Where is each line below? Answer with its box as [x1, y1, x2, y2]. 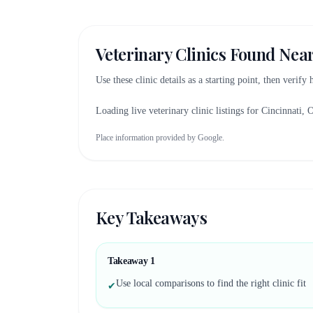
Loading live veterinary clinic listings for [96, 105, 261, 116]
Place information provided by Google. [96, 133, 224, 143]
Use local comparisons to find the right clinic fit [116, 278, 306, 289]
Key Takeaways [96, 206, 208, 228]
